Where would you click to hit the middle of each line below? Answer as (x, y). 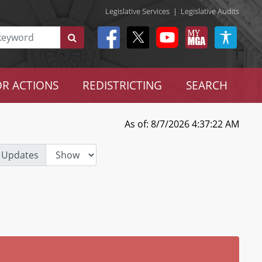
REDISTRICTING (122, 85)
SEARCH (206, 85)
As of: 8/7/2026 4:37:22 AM (182, 124)
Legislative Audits (210, 11)
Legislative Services (137, 11)
